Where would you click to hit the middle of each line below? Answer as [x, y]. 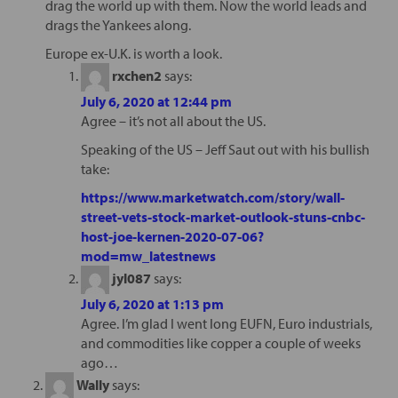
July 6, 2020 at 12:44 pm [156, 101]
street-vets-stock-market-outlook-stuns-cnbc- [223, 216]
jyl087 [131, 278]
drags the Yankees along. [118, 24]
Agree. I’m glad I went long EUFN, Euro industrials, [226, 323]
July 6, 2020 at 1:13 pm [152, 303]
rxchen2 [136, 75]
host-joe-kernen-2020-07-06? [172, 236]
